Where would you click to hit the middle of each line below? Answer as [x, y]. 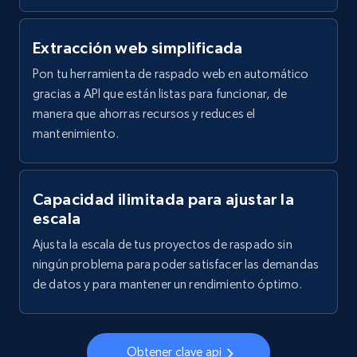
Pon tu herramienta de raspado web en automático [171, 74]
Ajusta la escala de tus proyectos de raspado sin [163, 245]
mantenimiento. [76, 134]
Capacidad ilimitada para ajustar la [163, 200]
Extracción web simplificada [138, 48]
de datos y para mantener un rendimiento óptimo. [168, 284]
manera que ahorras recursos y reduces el [144, 114]
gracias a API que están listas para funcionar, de [160, 94]
